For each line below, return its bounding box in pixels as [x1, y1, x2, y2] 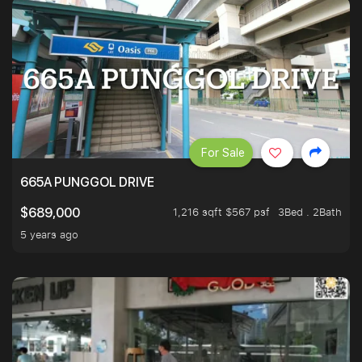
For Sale [201, 146, 245, 160]
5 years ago [20, 227, 78, 242]
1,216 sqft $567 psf [173, 204, 270, 220]
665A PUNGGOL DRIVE [20, 175, 154, 191]
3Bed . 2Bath [278, 204, 342, 220]
